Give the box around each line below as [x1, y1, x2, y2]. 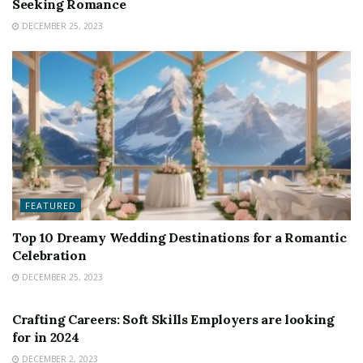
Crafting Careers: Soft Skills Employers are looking [12, 311, 335, 327]
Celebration [12, 247, 87, 263]
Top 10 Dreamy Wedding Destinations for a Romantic [12, 229, 347, 246]
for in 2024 [12, 329, 79, 345]
